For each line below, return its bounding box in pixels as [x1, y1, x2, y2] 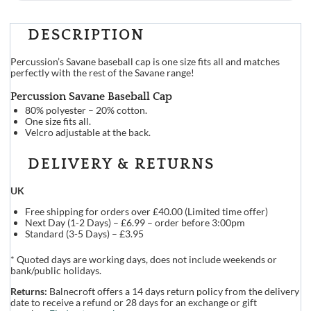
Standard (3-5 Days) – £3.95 [24, 228, 144, 239]
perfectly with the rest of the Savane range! [10, 67, 194, 78]
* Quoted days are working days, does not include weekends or [10, 253, 277, 265]
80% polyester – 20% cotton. [24, 104, 147, 116]
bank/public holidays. [10, 264, 101, 276]
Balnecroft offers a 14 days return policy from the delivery [47, 285, 299, 297]
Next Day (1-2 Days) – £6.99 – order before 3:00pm [24, 217, 245, 228]
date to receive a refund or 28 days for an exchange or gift [10, 296, 257, 308]
